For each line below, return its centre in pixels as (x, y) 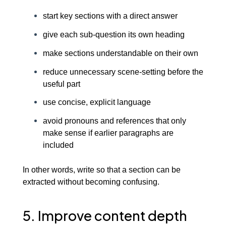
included (58, 145)
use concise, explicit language (97, 102)
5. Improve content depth (105, 216)
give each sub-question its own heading (114, 35)
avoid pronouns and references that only (114, 121)
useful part (61, 83)
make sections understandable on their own (120, 53)
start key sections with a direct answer (110, 16)
